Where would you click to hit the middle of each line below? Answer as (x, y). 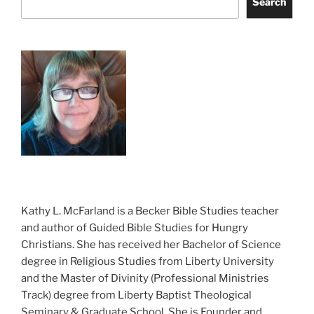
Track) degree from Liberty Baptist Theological (136, 295)
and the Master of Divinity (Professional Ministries (145, 279)
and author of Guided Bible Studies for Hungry (135, 228)
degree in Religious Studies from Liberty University (148, 262)
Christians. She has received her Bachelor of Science (151, 245)
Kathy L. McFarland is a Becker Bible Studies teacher (150, 211)
